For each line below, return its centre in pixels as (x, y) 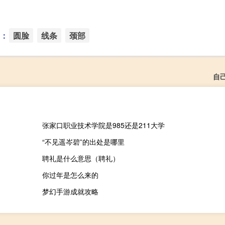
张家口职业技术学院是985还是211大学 (103, 125)
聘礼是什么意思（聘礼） (81, 158)
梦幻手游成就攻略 (70, 191)
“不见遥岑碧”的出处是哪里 (83, 141)
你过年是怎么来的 (70, 175)
